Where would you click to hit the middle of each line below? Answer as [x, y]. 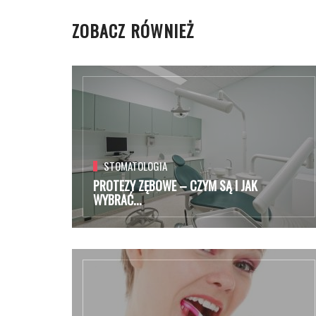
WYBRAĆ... [117, 200]
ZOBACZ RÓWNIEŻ [133, 30]
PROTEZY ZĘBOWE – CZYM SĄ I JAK [175, 186]
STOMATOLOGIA [135, 166]
